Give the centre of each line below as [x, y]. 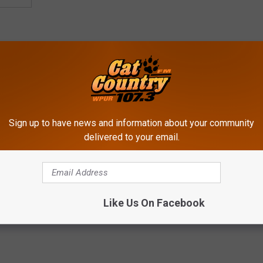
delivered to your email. [131, 137]
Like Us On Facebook [154, 203]
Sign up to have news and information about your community [131, 123]
